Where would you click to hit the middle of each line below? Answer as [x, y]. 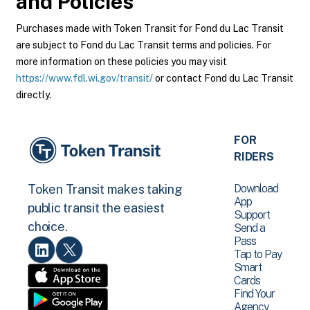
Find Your [255, 294]
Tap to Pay [258, 254]
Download [256, 189]
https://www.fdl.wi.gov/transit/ [84, 78]
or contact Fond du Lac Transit [223, 78]
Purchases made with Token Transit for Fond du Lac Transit [150, 28]
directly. [34, 95]
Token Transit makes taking [105, 190]
